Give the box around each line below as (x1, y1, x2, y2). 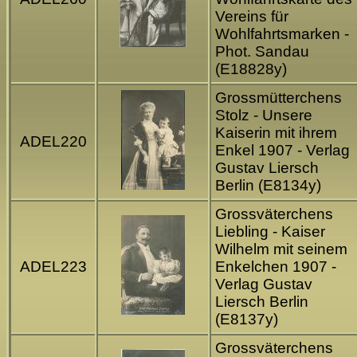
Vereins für (215, 8, 288, 25)
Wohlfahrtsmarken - (215, 25, 349, 43)
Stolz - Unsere (215, 107, 312, 124)
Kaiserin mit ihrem (215, 124, 337, 142)
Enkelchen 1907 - (215, 258, 336, 276)
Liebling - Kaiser (215, 223, 325, 241)
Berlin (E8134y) (215, 177, 321, 194)
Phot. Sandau (215, 43, 309, 61)
